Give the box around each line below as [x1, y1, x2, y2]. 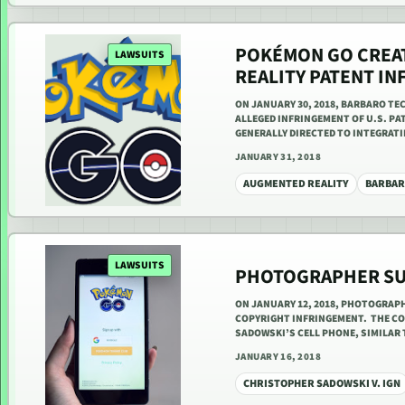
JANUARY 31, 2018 [235, 149, 321, 164]
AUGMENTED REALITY [243, 175, 349, 192]
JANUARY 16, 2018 [235, 349, 321, 363]
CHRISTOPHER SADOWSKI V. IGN [243, 375, 400, 391]
